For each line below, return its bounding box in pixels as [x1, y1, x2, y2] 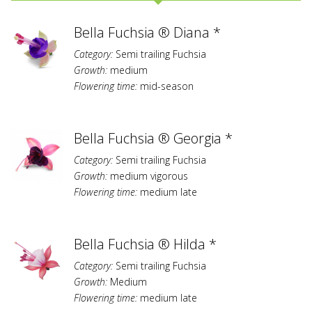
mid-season [137, 79, 194, 93]
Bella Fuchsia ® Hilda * [74, 235, 217, 254]
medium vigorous [107, 169, 188, 183]
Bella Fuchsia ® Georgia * [74, 129, 233, 148]
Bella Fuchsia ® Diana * [74, 23, 221, 42]
